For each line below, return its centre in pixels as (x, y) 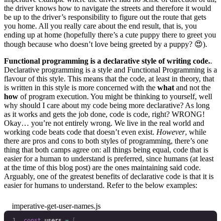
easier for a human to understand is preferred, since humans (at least (109, 159)
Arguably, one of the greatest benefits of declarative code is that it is (109, 177)
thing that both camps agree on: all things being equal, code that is (106, 150)
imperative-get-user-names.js (56, 206)
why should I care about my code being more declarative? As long (107, 106)
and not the (192, 88)
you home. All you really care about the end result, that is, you (100, 26)
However (171, 132)
